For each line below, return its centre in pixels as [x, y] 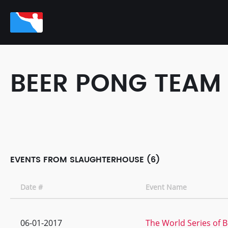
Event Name [166, 187]
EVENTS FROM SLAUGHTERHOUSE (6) [85, 160]
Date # [32, 187]
